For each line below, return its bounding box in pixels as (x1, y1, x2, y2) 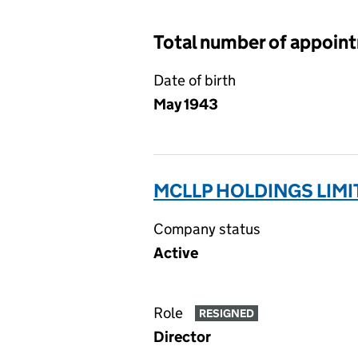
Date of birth (153, 71, 236, 89)
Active (153, 244, 198, 262)
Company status (153, 220, 261, 238)
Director (153, 328, 211, 346)
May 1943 (153, 95, 218, 113)
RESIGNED (198, 306, 254, 321)
